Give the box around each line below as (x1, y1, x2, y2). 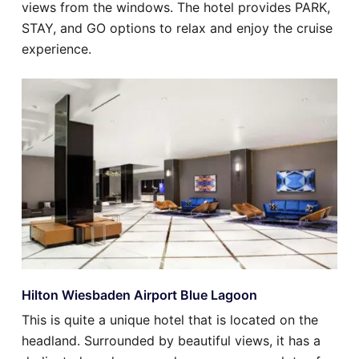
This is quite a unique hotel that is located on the (22, 312, 318, 329)
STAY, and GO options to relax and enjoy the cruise (22, 20, 333, 37)
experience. (22, 41, 91, 58)
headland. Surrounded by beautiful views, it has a (22, 333, 321, 349)
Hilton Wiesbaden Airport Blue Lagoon (22, 287, 257, 304)
